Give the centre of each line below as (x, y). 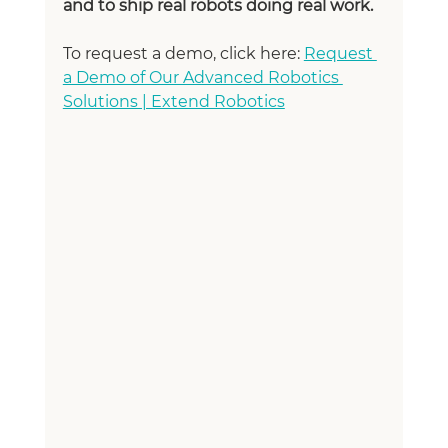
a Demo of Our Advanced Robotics (202, 78)
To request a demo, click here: (183, 54)
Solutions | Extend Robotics (173, 102)
